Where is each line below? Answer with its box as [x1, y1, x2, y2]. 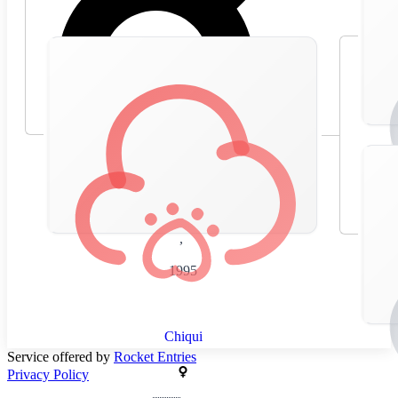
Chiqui [163, 328, 203, 344]
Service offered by [7, 348, 114, 364]
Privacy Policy [7, 366, 89, 382]
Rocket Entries [114, 348, 196, 364]
